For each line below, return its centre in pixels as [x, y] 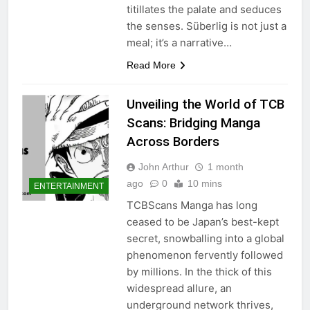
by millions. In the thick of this [199, 271]
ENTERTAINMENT [69, 186]
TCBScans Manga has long [192, 205]
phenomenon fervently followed [204, 255]
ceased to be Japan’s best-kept [202, 221]
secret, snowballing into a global [205, 238]
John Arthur [163, 166]
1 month [225, 166]
